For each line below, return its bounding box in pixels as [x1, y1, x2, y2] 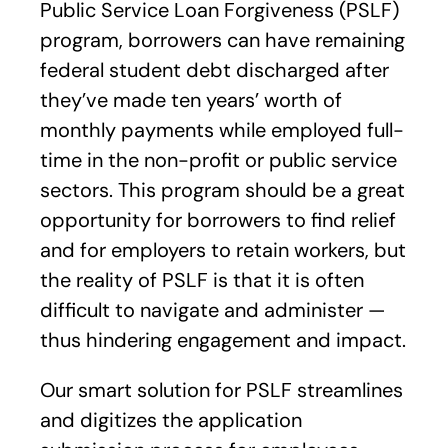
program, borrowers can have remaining [40, 27, 405, 53]
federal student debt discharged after [40, 57, 389, 83]
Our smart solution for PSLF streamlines [40, 377, 403, 403]
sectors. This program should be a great [40, 177, 405, 203]
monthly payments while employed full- [40, 117, 404, 143]
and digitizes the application [40, 407, 302, 433]
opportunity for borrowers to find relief [40, 207, 396, 233]
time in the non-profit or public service [40, 147, 397, 173]
